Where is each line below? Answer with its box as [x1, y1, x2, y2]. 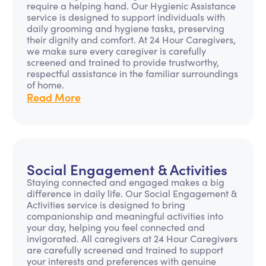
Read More [26, 90, 81, 104]
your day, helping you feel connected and [26, 221, 205, 233]
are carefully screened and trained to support [26, 243, 223, 256]
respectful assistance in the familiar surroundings [26, 67, 238, 80]
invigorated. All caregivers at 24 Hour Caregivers [26, 232, 237, 245]
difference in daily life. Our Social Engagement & [26, 187, 237, 199]
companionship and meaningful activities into [26, 210, 223, 222]
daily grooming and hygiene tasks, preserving [26, 22, 224, 34]
